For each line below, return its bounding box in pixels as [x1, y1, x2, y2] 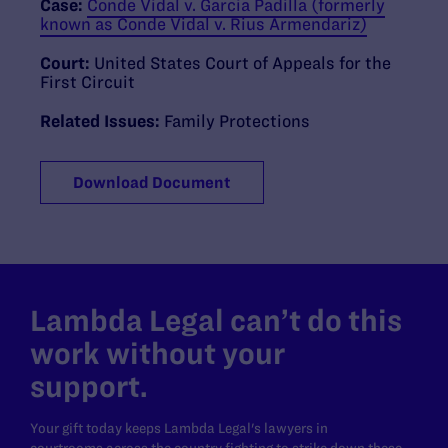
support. [30, 369, 148, 403]
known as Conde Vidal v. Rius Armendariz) [40, 14, 367, 33]
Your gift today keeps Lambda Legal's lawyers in [30, 419, 328, 436]
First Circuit [40, 72, 135, 91]
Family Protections [164, 111, 310, 130]
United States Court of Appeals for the [94, 53, 391, 72]
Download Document [73, 173, 231, 191]
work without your [30, 336, 285, 370]
